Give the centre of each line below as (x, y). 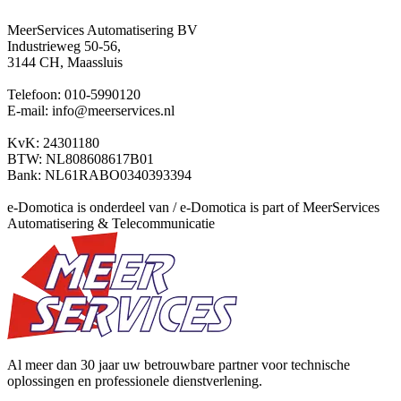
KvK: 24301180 (53, 142)
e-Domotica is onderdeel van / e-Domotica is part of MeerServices (193, 207)
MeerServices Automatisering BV (102, 30)
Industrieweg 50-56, (64, 46)
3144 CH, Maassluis (65, 62)
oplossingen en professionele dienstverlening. (135, 380)
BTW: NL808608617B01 (81, 158)
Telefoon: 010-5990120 (74, 94)
